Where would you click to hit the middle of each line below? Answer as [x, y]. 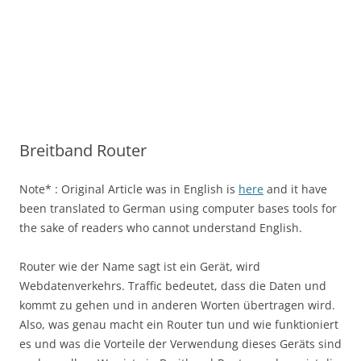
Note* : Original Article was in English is [129, 189]
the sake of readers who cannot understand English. [161, 228]
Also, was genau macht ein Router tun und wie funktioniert [179, 324]
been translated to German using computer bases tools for [178, 208]
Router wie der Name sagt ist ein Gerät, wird [140, 266]
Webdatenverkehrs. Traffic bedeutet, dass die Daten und [173, 286]
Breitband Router [83, 150]
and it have [295, 189]
